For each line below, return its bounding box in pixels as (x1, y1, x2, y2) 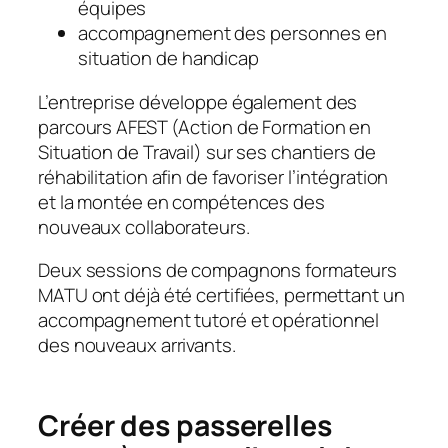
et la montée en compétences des (38, 188, 325, 215)
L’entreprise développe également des (38, 88, 358, 115)
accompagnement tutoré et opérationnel (38, 307, 380, 334)
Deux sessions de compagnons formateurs (38, 257, 398, 284)
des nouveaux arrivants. (38, 332, 236, 359)
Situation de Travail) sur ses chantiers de (38, 138, 376, 165)
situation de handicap (78, 45, 259, 72)
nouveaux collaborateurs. (38, 213, 250, 240)
